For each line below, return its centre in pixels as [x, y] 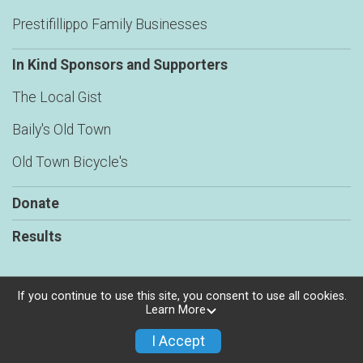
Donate [36, 204]
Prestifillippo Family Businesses [110, 25]
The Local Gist [57, 98]
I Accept [178, 342]
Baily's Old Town [62, 130]
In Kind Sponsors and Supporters [120, 65]
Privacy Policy [181, 334]
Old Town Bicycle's [70, 162]
